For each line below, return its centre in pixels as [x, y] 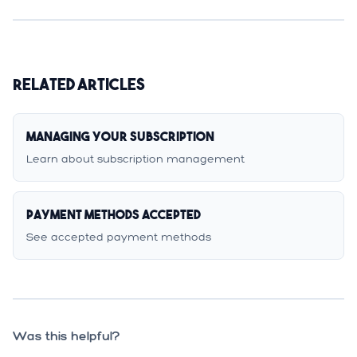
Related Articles [79, 84]
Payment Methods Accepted [114, 214]
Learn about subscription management [135, 159]
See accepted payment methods [119, 237]
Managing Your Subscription [120, 136]
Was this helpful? [67, 336]
